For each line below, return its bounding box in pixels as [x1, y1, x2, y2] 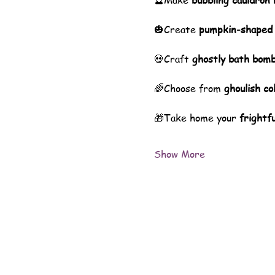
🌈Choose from [153, 82, 224, 95]
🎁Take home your [153, 111, 239, 125]
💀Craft [153, 52, 192, 66]
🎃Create [153, 23, 199, 36]
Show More [153, 147, 205, 161]
